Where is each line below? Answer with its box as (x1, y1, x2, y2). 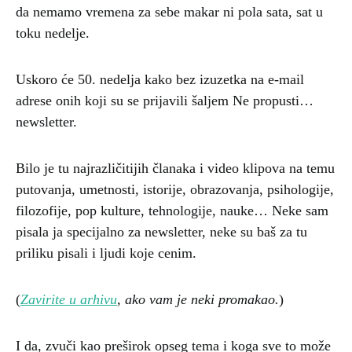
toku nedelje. (16, 24, 90, 41)
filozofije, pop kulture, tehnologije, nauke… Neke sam (16, 202, 328, 218)
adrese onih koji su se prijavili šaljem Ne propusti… (16, 92, 313, 108)
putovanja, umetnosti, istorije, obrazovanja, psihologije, (16, 181, 334, 197)
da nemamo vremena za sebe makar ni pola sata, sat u (16, 3, 323, 20)
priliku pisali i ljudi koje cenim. (16, 244, 196, 261)
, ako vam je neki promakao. (117, 291, 279, 307)
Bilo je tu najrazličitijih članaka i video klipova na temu (16, 159, 335, 176)
